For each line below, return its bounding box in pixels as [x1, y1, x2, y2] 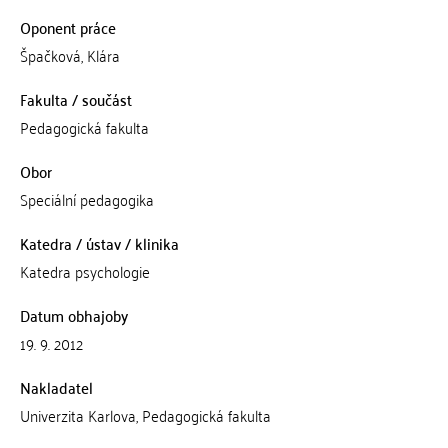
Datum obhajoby [19, 301, 128, 329]
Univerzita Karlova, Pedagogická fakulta [19, 401, 271, 429]
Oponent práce [19, 13, 116, 41]
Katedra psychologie [19, 257, 150, 285]
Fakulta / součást [19, 85, 132, 113]
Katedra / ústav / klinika [19, 229, 179, 257]
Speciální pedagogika [19, 185, 154, 213]
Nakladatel [19, 373, 93, 401]
